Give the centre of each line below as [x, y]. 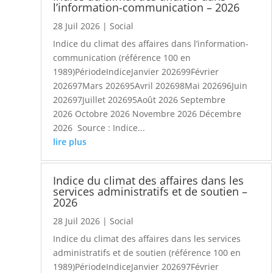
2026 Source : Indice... [99, 127]
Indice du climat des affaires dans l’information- [151, 43]
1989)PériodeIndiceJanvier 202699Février [136, 71]
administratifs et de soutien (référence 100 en [147, 253]
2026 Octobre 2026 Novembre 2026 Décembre [147, 113]
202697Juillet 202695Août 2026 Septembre [140, 99]
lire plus [70, 141]
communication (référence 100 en [122, 57]
